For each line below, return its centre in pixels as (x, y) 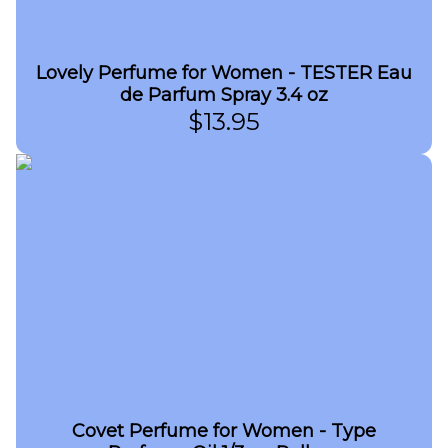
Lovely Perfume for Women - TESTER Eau (224, 73)
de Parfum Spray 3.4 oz (224, 95)
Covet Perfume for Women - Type (224, 431)
